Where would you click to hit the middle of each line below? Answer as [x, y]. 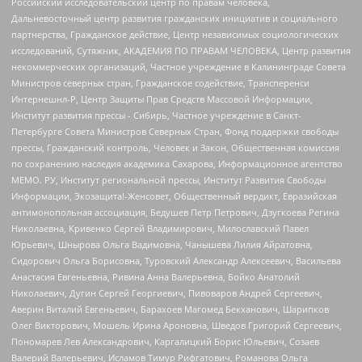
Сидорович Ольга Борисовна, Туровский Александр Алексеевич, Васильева [176, 261]
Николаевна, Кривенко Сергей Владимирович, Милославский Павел [160, 229]
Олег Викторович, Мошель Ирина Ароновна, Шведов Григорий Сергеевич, [177, 326]
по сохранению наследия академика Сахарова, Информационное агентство [177, 164]
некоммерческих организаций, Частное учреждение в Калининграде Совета [179, 67]
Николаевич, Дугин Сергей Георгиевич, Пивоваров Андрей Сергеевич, [167, 293]
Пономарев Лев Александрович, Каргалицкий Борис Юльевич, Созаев [165, 342]
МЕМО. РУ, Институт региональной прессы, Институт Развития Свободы [168, 180]
